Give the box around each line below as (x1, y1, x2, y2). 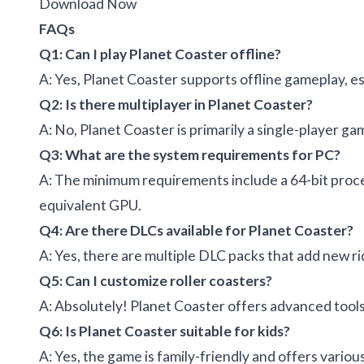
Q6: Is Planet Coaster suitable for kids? (39, 322, 290, 340)
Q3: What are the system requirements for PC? (39, 145, 340, 163)
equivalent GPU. (39, 196, 141, 214)
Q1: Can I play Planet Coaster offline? (39, 45, 281, 63)
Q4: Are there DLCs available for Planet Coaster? (39, 221, 353, 239)
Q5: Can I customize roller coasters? (39, 271, 272, 289)
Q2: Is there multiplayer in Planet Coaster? (39, 95, 313, 113)
